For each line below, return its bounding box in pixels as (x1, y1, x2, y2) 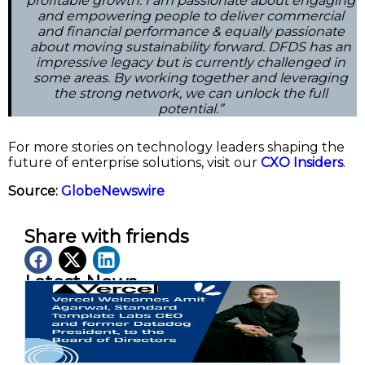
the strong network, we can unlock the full (54, 86, 328, 102)
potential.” (158, 101, 223, 117)
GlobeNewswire (61, 183, 165, 200)
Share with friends (24, 226, 189, 248)
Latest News (24, 270, 137, 293)
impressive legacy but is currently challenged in (36, 55, 345, 71)
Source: (8, 183, 61, 200)
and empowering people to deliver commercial (37, 8, 344, 24)
